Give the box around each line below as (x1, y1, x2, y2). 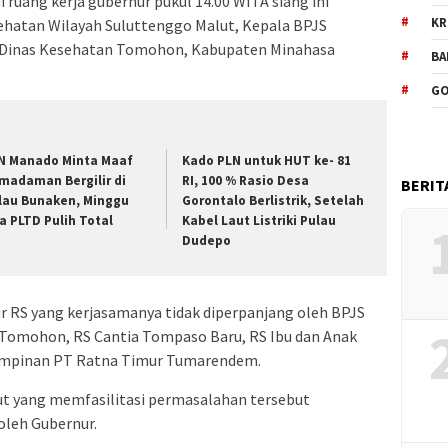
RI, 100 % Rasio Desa (182, 172, 310, 190)
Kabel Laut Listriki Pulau (182, 212, 337, 230)
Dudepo (182, 232, 232, 250)
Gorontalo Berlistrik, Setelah (182, 192, 365, 210)
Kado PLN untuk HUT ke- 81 (182, 152, 352, 170)
